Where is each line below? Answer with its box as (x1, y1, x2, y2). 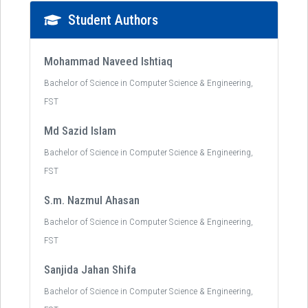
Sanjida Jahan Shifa (44, 263, 136, 276)
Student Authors (68, 12, 158, 28)
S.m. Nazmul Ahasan (44, 193, 140, 207)
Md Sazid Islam (44, 124, 116, 137)
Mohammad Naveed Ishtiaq (44, 54, 173, 68)
